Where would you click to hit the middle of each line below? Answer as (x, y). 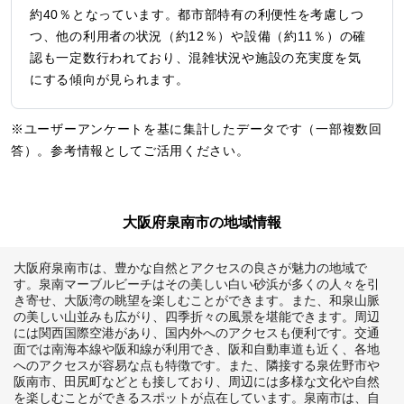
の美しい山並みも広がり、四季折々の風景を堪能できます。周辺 (197, 316)
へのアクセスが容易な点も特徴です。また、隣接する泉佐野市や (197, 365)
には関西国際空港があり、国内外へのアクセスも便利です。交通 (197, 332)
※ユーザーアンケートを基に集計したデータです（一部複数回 (197, 129)
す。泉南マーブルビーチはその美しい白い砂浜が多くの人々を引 (197, 284)
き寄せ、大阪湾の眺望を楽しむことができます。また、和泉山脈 (197, 300)
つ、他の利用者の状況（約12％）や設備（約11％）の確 (198, 36)
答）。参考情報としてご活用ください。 (130, 150)
